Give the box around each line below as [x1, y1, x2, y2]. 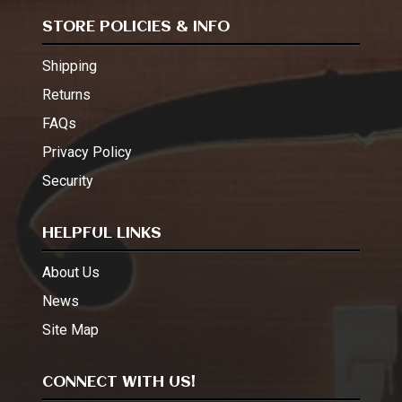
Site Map [42, 321, 99, 338]
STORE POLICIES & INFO [42, 19, 230, 35]
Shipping [42, 57, 97, 74]
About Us [42, 264, 100, 281]
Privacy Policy [42, 144, 132, 161]
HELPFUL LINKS [42, 225, 162, 241]
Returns [42, 86, 91, 103]
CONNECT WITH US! [42, 374, 196, 390]
